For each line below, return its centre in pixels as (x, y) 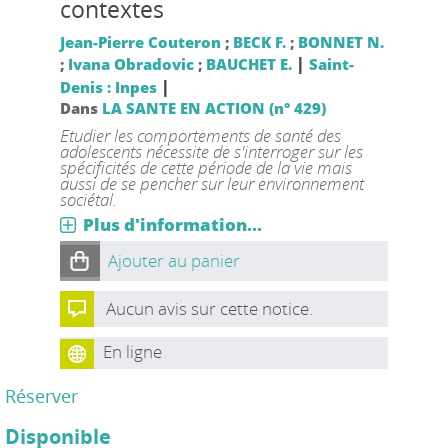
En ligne (132, 351)
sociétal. (88, 199)
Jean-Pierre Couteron (140, 42)
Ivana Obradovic (130, 64)
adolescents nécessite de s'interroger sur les (211, 151)
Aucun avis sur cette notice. (209, 308)
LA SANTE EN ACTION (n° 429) (213, 108)
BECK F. (259, 42)
